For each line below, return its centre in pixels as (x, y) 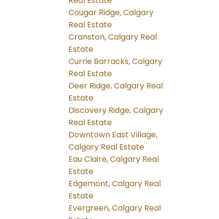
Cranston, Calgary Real (113, 37)
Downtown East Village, (113, 135)
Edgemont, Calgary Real (115, 184)
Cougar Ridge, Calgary (111, 13)
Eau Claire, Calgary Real (114, 159)
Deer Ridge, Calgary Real (116, 86)
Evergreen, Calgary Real (115, 208)
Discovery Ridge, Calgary (116, 110)
